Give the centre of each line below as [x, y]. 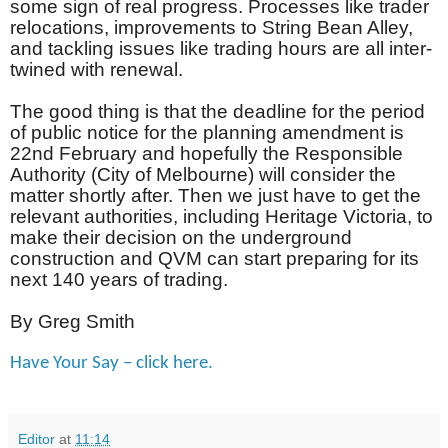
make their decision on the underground [181, 238]
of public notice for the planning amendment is [207, 133]
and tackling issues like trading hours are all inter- [221, 49]
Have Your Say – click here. [111, 364]
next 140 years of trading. [119, 280]
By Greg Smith [72, 322]
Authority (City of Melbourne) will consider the [203, 175]
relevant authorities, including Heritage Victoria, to [221, 217]
